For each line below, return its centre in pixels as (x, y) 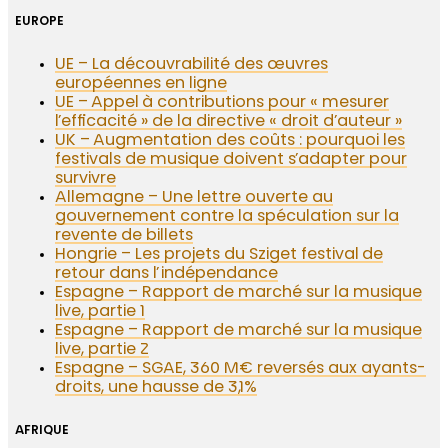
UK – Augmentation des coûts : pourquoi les (230, 141)
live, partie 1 (100, 312)
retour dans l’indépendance (167, 274)
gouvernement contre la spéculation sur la (227, 217)
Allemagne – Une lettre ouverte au (194, 198)
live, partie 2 (102, 350)
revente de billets (124, 236)
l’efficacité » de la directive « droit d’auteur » (229, 122)
